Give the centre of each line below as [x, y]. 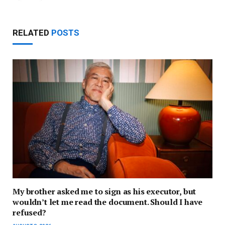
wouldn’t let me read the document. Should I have [108, 202]
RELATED [32, 33]
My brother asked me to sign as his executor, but [104, 192]
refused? [29, 213]
